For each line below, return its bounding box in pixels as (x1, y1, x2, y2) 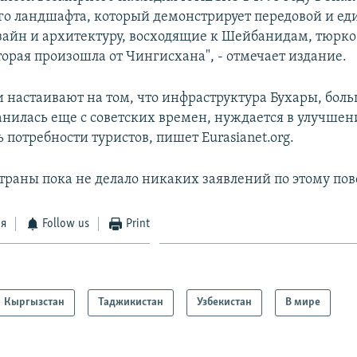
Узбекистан (197, 296, 253, 309)
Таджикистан (98, 296, 164, 309)
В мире (285, 296, 321, 309)
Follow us (42, 217, 90, 230)
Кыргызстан (4, 296, 65, 309)
